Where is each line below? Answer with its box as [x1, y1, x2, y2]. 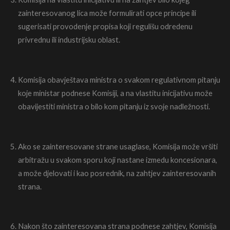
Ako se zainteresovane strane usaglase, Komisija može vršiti [18, 141, 218, 151]
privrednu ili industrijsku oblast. [18, 35, 120, 45]
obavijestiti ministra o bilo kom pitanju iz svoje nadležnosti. [18, 101, 210, 111]
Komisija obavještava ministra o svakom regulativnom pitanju [18, 74, 220, 84]
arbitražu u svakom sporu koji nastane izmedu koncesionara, [18, 155, 217, 164]
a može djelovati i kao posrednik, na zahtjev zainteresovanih [18, 168, 216, 178]
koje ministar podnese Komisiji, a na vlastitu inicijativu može [18, 88, 213, 98]
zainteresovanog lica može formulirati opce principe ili [18, 8, 196, 18]
